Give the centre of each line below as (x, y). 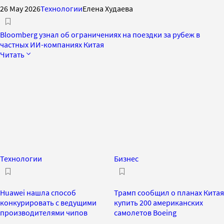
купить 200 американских (158, 202)
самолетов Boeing (145, 212)
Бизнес (126, 158)
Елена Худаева (108, 8)
